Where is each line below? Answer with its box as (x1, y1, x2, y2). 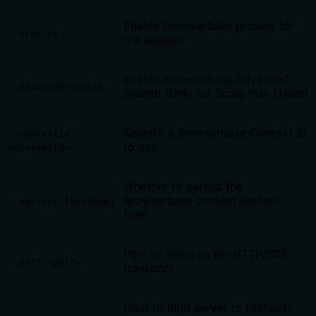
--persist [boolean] (8, 195, 115, 207)
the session (123, 32, 183, 47)
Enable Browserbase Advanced (123, 71, 289, 86)
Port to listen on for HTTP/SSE (123, 246, 288, 261)
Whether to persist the (123, 178, 243, 193)
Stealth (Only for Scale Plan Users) (123, 85, 308, 100)
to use (123, 139, 157, 154)
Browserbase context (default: (123, 193, 285, 207)
